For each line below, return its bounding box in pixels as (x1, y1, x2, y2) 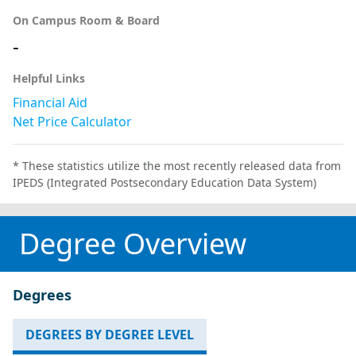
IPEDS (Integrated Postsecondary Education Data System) (13, 175, 316, 190)
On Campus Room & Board (13, 13, 160, 28)
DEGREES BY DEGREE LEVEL (25, 326, 194, 343)
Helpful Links (13, 71, 85, 86)
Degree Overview (19, 224, 246, 263)
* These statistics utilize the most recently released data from (13, 158, 341, 173)
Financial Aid (13, 94, 87, 111)
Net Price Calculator (13, 113, 132, 130)
